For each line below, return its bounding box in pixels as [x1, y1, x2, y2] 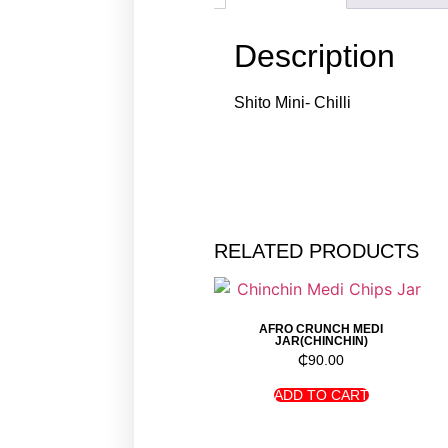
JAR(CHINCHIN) [274, 334, 368, 349]
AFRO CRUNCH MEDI [259, 322, 384, 337]
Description [234, 37, 396, 74]
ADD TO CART [273, 387, 369, 404]
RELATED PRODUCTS [214, 240, 420, 263]
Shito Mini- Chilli [234, 93, 352, 111]
